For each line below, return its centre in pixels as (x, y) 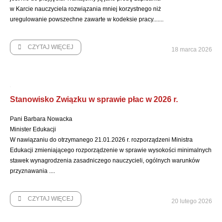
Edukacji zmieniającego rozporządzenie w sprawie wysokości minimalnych (111, 150)
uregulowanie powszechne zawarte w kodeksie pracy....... (87, 19)
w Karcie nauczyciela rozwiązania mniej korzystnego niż (85, 9)
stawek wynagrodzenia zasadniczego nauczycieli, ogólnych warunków (105, 161)
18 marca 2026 (192, 50)
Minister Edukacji (33, 129)
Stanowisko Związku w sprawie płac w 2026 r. (94, 99)
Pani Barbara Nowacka (41, 119)
